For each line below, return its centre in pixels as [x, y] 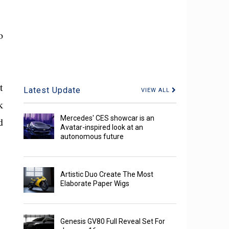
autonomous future [92, 137]
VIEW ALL [157, 90]
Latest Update [52, 90]
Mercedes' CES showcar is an [108, 118]
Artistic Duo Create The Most [107, 175]
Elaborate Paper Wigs [95, 184]
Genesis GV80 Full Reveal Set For [113, 222]
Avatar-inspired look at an [102, 128]
